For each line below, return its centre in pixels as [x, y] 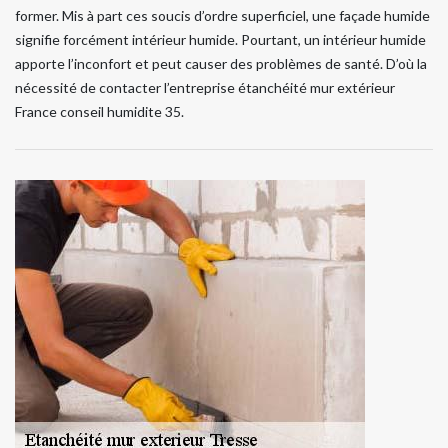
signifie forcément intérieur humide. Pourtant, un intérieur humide [220, 40]
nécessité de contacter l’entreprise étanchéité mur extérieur [205, 88]
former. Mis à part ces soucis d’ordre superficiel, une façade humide [222, 16]
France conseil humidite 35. [99, 112]
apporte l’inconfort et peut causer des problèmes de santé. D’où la [221, 64]
